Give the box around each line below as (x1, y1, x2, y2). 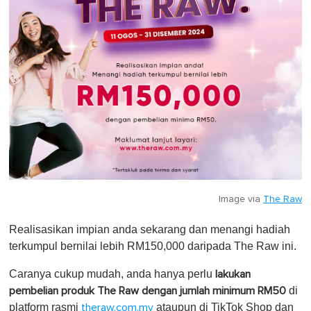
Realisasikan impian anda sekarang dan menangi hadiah (9, 223, 290, 235)
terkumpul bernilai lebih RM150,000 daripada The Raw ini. (9, 239, 296, 252)
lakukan (215, 268, 251, 280)
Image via (219, 194, 263, 204)
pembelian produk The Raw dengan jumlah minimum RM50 (9, 285, 286, 296)
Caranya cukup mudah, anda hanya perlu (9, 267, 215, 280)
